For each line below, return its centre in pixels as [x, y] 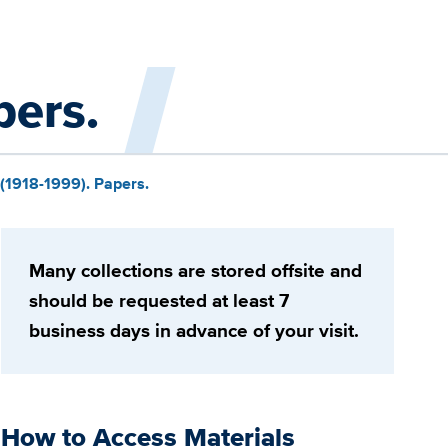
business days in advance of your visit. [193, 331]
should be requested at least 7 [158, 301]
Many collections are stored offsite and [195, 271]
